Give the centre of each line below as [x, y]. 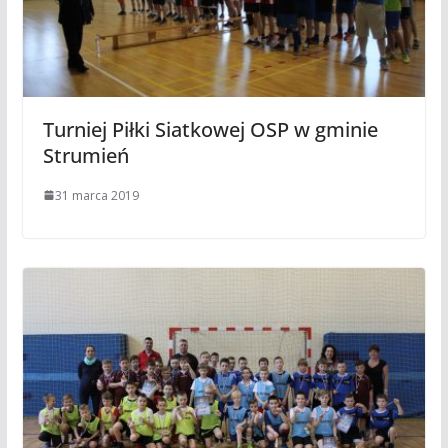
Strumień [85, 155]
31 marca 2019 [96, 195]
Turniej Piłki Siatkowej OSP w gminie [210, 129]
